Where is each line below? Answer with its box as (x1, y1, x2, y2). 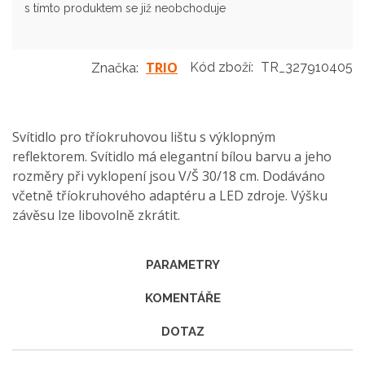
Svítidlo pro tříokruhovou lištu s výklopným (12, 128, 275, 146)
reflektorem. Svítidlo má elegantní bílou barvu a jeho (12, 147, 332, 165)
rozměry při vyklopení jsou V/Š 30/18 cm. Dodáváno (12, 167, 325, 185)
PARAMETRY (145, 257, 220, 272)
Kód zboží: (190, 59, 257, 75)
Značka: (91, 60, 139, 76)
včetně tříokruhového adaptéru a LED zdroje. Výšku (12, 187, 328, 204)
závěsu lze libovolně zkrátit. (12, 206, 180, 224)
